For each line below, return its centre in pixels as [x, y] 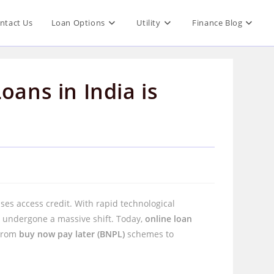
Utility [149, 23]
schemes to [150, 234]
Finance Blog [217, 23]
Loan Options [78, 23]
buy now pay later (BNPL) [72, 234]
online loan [169, 219]
